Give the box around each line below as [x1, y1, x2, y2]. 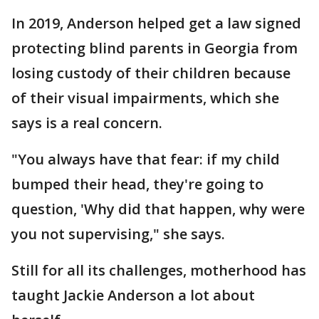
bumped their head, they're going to [11, 174, 263, 194]
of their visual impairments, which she [11, 88, 279, 108]
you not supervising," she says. [11, 224, 225, 244]
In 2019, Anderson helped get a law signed [11, 14, 301, 33]
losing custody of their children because [11, 63, 291, 83]
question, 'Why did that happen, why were [11, 199, 305, 219]
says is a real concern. [11, 113, 162, 132]
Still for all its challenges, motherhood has [11, 261, 306, 280]
